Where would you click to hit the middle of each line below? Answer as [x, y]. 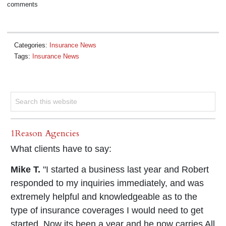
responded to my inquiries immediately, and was [107, 183]
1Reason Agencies [45, 133]
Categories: [32, 45]
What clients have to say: [61, 149]
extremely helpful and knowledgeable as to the [104, 196]
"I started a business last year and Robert [125, 169]
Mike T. [25, 169]
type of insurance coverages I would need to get [107, 210]
